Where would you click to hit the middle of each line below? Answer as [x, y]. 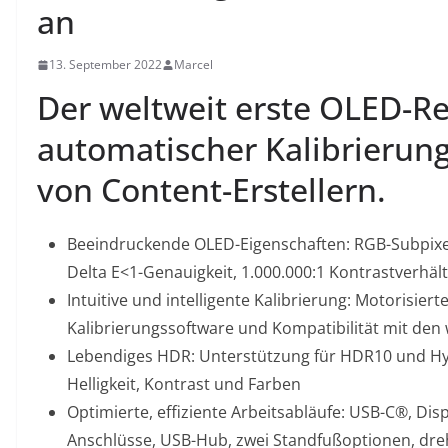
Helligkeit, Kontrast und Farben [184, 384]
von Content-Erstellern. [211, 189]
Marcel [193, 64]
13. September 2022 [105, 64]
